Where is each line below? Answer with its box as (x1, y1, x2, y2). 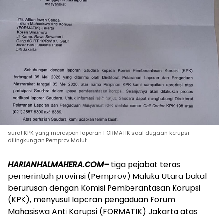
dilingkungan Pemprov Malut (8, 136, 87, 144)
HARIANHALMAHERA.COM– (8, 158, 109, 170)
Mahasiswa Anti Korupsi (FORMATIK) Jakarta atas (8, 205, 197, 217)
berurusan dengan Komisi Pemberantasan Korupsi (8, 182, 200, 194)
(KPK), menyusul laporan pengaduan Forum (8, 194, 175, 205)
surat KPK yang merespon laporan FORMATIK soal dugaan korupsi (8, 129, 189, 137)
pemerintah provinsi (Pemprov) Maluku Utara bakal (8, 170, 207, 182)
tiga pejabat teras (109, 158, 180, 170)
